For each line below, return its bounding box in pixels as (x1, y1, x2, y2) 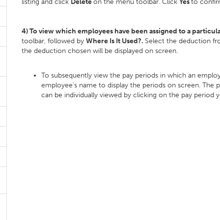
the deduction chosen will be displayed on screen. (22, 47, 178, 55)
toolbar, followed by (22, 37, 86, 45)
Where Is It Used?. (86, 37, 145, 45)
